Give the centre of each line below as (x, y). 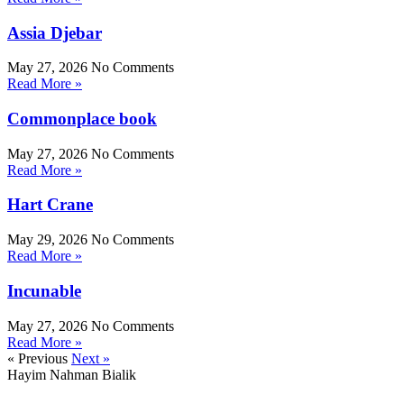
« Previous (37, 358)
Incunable (44, 290)
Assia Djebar (55, 32)
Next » (91, 358)
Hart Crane (50, 205)
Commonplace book (82, 119)
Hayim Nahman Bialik (72, 374)
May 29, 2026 (49, 240)
